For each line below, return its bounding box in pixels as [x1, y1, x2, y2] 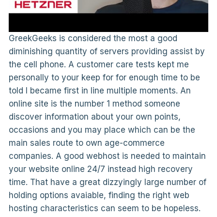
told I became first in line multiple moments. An [8, 86, 191, 96]
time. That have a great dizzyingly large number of [8, 177, 206, 187]
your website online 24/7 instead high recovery [8, 164, 193, 174]
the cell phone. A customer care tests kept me [8, 60, 189, 70]
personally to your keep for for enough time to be [8, 73, 200, 83]
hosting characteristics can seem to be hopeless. [8, 203, 201, 214]
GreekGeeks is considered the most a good [8, 33, 177, 44]
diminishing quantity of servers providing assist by [8, 46, 205, 57]
